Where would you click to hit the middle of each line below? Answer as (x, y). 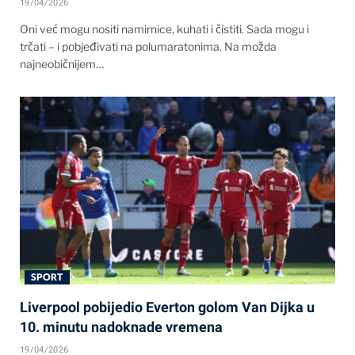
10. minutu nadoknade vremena (121, 327)
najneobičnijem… (62, 64)
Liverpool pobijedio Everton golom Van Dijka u (167, 307)
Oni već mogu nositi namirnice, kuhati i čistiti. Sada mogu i (164, 29)
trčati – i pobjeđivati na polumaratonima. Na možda (148, 47)
